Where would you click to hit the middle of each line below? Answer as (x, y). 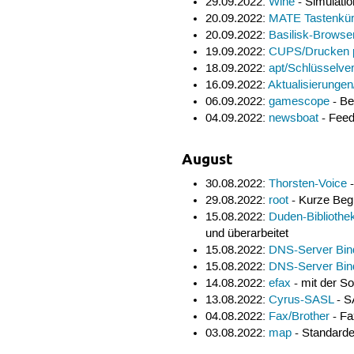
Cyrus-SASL (301, 300)
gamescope (299, 102)
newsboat (293, 119)
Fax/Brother (299, 316)
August (207, 160)
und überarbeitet (247, 233)
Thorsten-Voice (307, 184)
